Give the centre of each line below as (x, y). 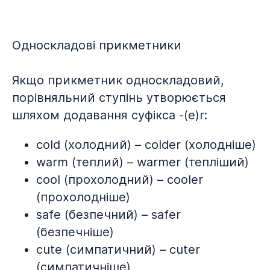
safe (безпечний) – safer (108, 215)
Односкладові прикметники (97, 45)
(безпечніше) (75, 232)
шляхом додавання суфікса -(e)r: (110, 115)
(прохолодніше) (83, 197)
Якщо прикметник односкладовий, (118, 80)
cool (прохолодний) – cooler (120, 180)
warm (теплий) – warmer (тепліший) (143, 162)
